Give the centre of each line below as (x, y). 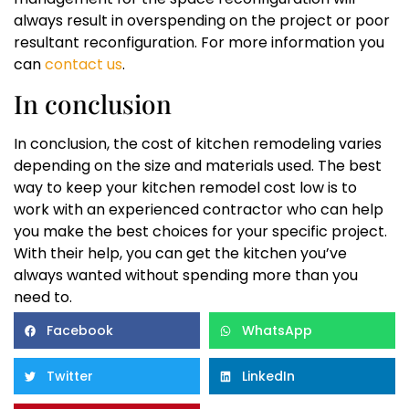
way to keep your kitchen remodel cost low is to (185, 188)
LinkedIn (268, 376)
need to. (43, 298)
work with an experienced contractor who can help (199, 210)
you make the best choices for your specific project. (200, 232)
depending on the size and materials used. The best (198, 166)
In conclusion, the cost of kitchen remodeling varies (198, 144)
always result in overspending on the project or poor (202, 20)
